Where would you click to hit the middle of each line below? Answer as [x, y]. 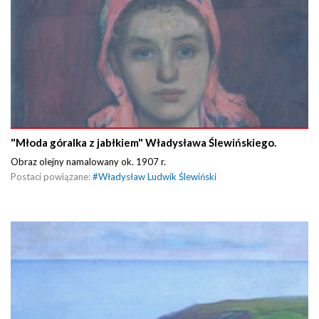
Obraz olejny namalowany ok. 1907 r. [89, 161]
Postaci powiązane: [52, 176]
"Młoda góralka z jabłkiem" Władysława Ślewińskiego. [143, 142]
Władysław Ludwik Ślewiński [157, 176]
